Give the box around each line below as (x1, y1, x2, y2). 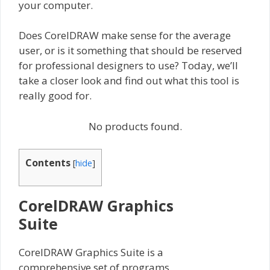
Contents (25, 156, 71, 170)
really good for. (19, 89, 92, 103)
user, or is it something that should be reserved (19, 43, 242, 58)
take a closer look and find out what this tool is (19, 74, 239, 88)
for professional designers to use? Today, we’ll (19, 58, 238, 73)
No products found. (88, 119, 182, 133)
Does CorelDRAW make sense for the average (19, 28, 231, 43)
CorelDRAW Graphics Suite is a (19, 245, 163, 259)
